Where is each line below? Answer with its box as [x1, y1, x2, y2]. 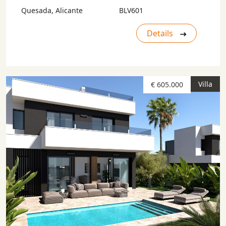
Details [147, 28, 175, 39]
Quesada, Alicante [21, 6, 83, 15]
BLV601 [119, 6, 143, 15]
